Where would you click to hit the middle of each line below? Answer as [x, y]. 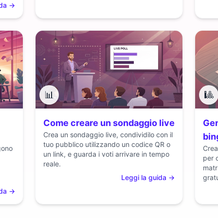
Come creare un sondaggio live [109, 123]
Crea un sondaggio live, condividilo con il [108, 135]
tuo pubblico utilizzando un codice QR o [107, 144]
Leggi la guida [144, 177]
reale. [52, 164]
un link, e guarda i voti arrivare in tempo [106, 154]
